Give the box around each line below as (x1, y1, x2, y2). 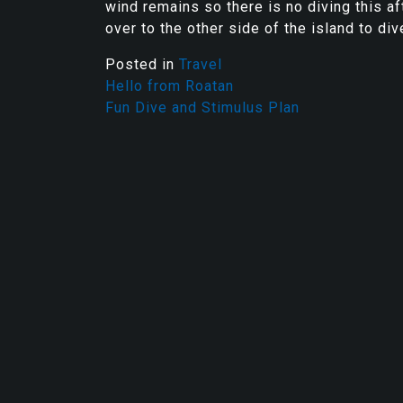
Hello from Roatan (105, 77, 234, 94)
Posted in (105, 56, 179, 73)
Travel (179, 56, 222, 73)
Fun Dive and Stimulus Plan (105, 99, 300, 116)
